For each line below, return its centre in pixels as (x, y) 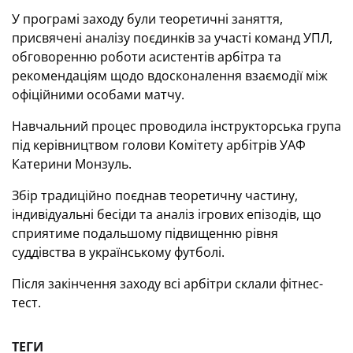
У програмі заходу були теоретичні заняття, (147, 19)
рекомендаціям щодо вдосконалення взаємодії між (170, 76)
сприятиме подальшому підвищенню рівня (145, 233)
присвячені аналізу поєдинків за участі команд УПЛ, (172, 38)
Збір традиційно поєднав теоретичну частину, (155, 195)
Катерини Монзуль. (72, 164)
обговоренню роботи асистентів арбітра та (147, 57)
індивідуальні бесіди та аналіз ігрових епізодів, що (167, 214)
